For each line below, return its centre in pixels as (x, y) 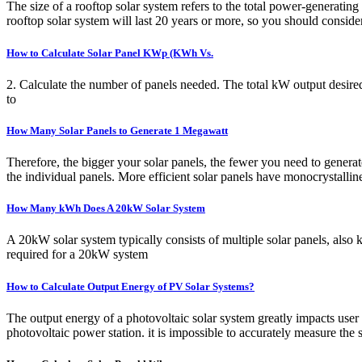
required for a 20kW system (77, 255)
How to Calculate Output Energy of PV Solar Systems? (130, 286)
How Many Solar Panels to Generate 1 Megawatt (117, 130)
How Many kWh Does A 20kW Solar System (106, 208)
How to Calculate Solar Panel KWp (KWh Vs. (110, 53)
